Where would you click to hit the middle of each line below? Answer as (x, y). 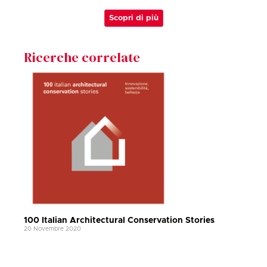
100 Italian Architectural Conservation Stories (119, 221)
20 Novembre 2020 (52, 229)
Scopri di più (133, 18)
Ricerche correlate (82, 58)
